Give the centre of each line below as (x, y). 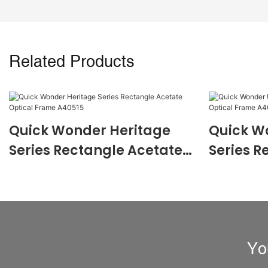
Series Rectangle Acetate (96, 151)
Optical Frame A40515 (85, 170)
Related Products (72, 62)
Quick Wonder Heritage (90, 131)
